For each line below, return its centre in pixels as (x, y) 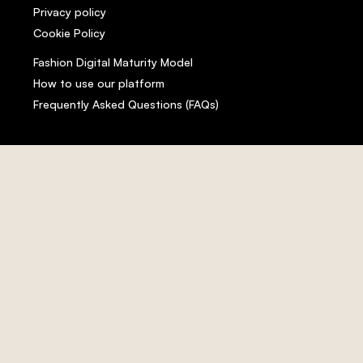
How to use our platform (98, 83)
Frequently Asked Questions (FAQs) (126, 104)
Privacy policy (69, 12)
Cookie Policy (69, 33)
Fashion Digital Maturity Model (113, 62)
